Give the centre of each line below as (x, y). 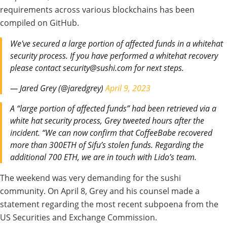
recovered (195, 133)
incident (24, 133)
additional (29, 157)
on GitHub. (58, 23)
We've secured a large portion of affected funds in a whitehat (117, 44)
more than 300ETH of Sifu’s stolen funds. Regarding (101, 145)
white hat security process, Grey (66, 121)
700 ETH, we (71, 157)
